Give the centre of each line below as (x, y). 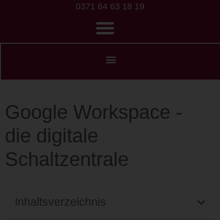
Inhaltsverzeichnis (60, 202)
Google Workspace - (94, 112)
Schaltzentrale (67, 159)
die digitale (52, 136)
